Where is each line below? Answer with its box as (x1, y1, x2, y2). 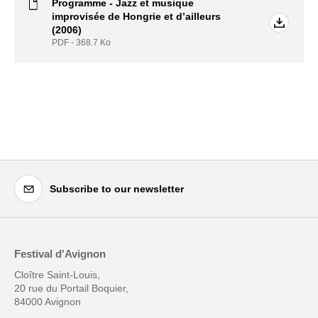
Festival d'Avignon (14, 248, 106, 261)
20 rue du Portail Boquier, (14, 283, 128, 295)
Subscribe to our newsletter (50, 182, 184, 194)
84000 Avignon (14, 296, 81, 308)
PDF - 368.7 (52, 38, 100, 48)
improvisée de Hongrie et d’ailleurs (52, 11, 221, 23)
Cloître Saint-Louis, (14, 269, 100, 281)
